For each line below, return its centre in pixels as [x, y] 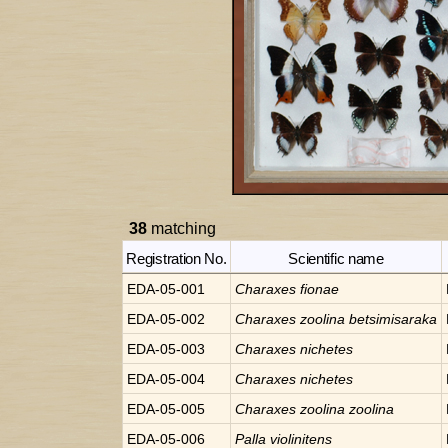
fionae [319, 289]
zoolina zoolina [347, 409]
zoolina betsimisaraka [368, 319]
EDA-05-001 [166, 289]
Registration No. [176, 258]
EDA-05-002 [166, 319]
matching [181, 228]
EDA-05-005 [166, 409]
